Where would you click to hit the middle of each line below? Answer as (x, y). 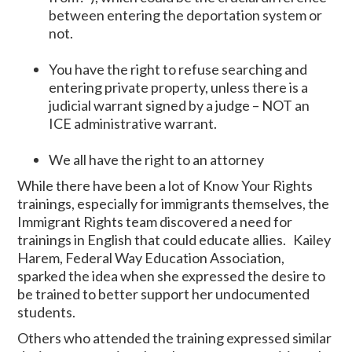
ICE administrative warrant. (133, 123)
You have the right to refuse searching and (178, 69)
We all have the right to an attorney (157, 159)
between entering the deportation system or (186, 15)
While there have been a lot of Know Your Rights (165, 185)
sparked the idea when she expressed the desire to (172, 275)
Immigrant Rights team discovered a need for (155, 221)
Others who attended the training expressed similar (175, 337)
